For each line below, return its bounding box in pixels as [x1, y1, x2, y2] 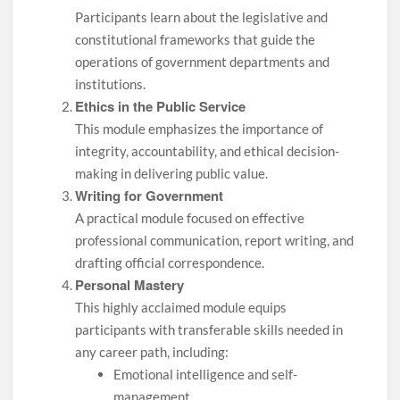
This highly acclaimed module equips [75, 299, 287, 316]
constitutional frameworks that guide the [75, 31, 316, 48]
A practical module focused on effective [75, 210, 305, 227]
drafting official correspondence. [75, 254, 265, 271]
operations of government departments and [75, 54, 330, 71]
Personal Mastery [75, 275, 185, 296]
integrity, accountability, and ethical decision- [75, 143, 340, 160]
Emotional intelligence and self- [112, 366, 297, 383]
